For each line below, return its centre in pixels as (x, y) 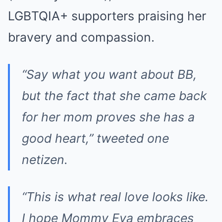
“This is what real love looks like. (115, 197)
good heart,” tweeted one (95, 139)
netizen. (45, 160)
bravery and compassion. (81, 37)
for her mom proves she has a (108, 117)
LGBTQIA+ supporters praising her (107, 16)
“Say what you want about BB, (109, 75)
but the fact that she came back (114, 96)
